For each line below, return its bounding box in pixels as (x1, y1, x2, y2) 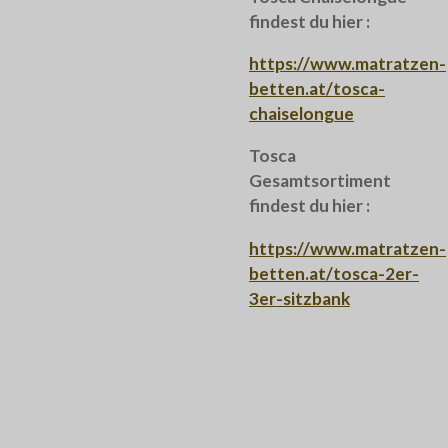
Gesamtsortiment (249, 170, 391, 192)
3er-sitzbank (249, 287, 350, 309)
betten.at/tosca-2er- (249, 262, 419, 284)
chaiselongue (249, 102, 354, 124)
